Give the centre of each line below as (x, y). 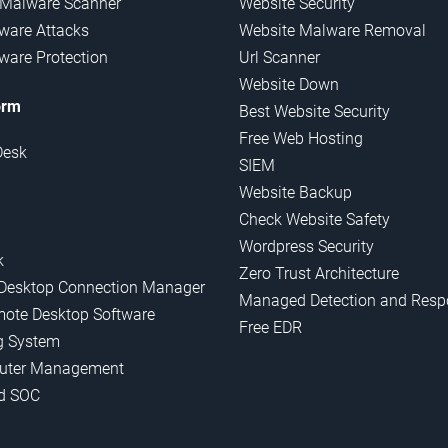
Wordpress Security (306, 247)
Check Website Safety (314, 220)
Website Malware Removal (332, 31)
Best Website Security (314, 112)
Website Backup (295, 193)
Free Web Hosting (301, 139)
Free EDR (270, 328)
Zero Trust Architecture (319, 274)
